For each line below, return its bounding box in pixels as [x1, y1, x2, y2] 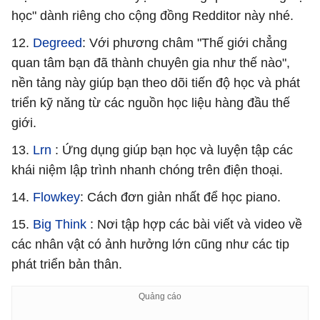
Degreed [33, 35, 82, 50]
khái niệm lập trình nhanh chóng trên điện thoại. [11, 162, 283, 177]
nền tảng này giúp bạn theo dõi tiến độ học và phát [11, 75, 300, 90]
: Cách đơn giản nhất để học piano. [80, 189, 281, 204]
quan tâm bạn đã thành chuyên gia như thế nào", [11, 55, 290, 70]
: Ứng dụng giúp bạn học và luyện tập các [51, 142, 293, 157]
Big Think [33, 216, 86, 231]
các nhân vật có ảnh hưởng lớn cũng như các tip [11, 236, 289, 251]
